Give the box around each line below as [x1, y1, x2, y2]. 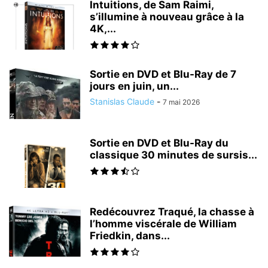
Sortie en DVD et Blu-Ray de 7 [90, 68, 236, 80]
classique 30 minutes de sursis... [90, 148, 257, 161]
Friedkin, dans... [90, 229, 170, 242]
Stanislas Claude [90, 96, 154, 106]
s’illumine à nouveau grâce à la [90, 10, 244, 23]
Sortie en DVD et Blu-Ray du [90, 136, 229, 149]
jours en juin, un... [90, 80, 179, 92]
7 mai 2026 [163, 97, 200, 106]
